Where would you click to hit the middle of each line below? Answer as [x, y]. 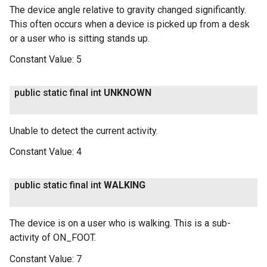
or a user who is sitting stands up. [80, 38]
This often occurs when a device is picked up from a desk [130, 24]
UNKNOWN [128, 93]
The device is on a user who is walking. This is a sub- [120, 223]
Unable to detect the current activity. [84, 131]
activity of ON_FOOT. [53, 238]
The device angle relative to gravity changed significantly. [128, 10]
